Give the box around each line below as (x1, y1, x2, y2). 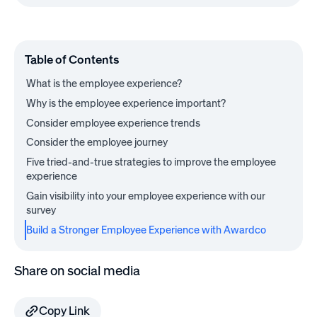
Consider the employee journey (26, 136, 168, 149)
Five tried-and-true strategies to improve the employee (26, 156, 277, 169)
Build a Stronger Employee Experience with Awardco (26, 223, 267, 236)
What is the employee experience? (26, 76, 183, 90)
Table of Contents (25, 52, 120, 67)
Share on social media (13, 263, 140, 279)
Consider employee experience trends (26, 116, 201, 129)
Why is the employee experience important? (26, 96, 226, 110)
